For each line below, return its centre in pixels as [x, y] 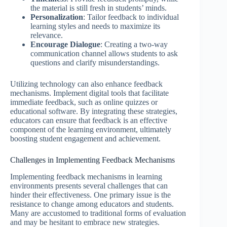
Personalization [57, 17]
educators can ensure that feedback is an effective [89, 121]
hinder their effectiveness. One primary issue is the [90, 195]
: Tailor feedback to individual [131, 17]
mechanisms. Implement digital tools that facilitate [89, 93]
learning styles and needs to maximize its [95, 26]
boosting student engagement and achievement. [85, 139]
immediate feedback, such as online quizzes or [84, 102]
